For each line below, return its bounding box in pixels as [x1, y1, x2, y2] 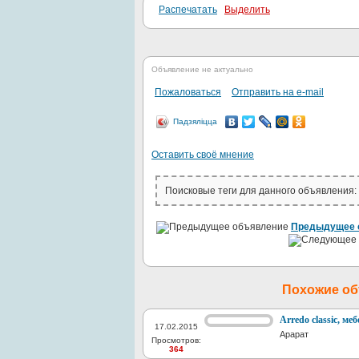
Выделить [224, 4, 270, 15]
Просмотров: [151, 336, 201, 345]
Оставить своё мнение [151, 149, 254, 160]
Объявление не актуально [151, 65, 253, 74]
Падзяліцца [173, 117, 217, 126]
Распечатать [159, 4, 217, 15]
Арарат [280, 329, 309, 339]
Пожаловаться [155, 87, 221, 98]
